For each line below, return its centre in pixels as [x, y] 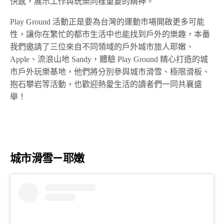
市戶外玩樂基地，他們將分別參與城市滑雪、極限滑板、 [110, 72]
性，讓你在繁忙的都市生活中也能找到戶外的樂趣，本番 [110, 34]
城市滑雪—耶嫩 [47, 158]
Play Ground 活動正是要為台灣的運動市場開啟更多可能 [107, 22]
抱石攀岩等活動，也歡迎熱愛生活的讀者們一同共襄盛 [106, 84]
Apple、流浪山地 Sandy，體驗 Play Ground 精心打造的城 [109, 59]
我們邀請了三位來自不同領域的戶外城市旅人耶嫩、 [102, 47]
